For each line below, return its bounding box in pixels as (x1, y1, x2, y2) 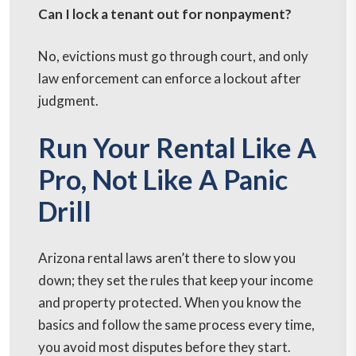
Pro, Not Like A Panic (38, 163, 288, 196)
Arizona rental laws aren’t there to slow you (38, 250, 296, 267)
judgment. (38, 92, 99, 110)
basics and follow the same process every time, (38, 316, 315, 334)
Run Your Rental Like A (38, 131, 316, 164)
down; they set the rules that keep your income (38, 272, 313, 289)
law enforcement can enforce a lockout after (38, 70, 301, 87)
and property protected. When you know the (38, 294, 301, 311)
